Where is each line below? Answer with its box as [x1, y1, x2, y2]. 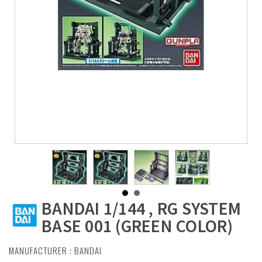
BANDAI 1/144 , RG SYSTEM [42, 197, 241, 219]
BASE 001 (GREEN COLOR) [42, 215, 233, 237]
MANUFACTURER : [9, 244, 74, 257]
